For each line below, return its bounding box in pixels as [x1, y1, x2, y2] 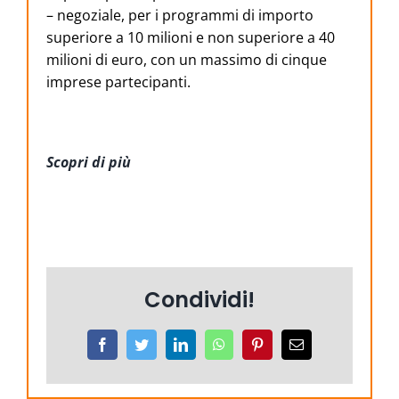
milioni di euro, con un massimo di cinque [46, 50, 327, 70]
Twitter [148, 337, 188, 352]
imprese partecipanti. [46, 72, 191, 93]
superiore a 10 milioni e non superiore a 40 [46, 28, 335, 48]
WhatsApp [224, 337, 285, 352]
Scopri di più [46, 152, 131, 173]
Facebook [109, 337, 164, 352]
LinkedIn [187, 337, 239, 352]
